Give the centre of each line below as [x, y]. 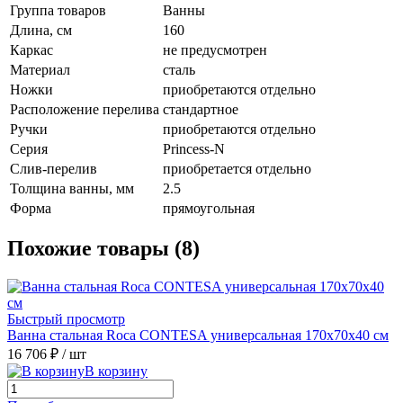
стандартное [201, 109]
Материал [40, 69]
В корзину [116, 372]
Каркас [31, 49]
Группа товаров [58, 10]
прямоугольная [209, 208]
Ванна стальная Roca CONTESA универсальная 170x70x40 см [198, 336]
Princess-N [194, 148]
